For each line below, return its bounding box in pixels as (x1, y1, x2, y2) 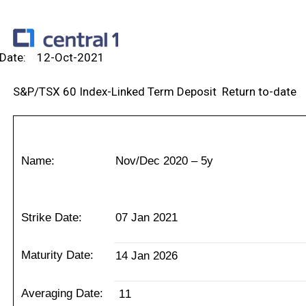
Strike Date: (20, 211, 82, 225)
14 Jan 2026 (115, 249, 178, 263)
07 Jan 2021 (115, 211, 178, 225)
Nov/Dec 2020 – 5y (115, 154, 213, 168)
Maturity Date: (20, 249, 94, 262)
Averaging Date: (20, 286, 103, 300)
